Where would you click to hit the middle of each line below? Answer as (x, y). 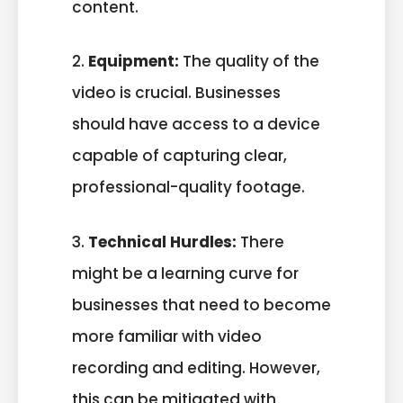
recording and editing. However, (196, 367)
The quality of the (249, 62)
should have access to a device (196, 125)
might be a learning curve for (185, 273)
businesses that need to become (201, 304)
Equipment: (134, 62)
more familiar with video (167, 336)
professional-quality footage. (188, 188)
